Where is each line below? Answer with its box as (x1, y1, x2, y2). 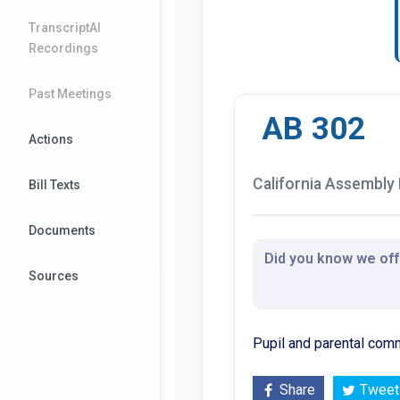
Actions (29, 132, 73, 146)
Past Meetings (29, 87, 112, 101)
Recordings (29, 41, 98, 55)
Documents (29, 223, 96, 237)
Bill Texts (29, 178, 80, 192)
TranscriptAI (29, 21, 101, 35)
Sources (29, 269, 79, 283)
